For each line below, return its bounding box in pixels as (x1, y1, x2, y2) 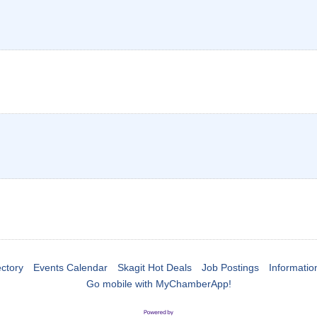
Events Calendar (33, 262, 108, 274)
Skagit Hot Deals (117, 262, 192, 274)
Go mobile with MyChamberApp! (86, 278, 231, 290)
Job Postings (201, 262, 259, 274)
